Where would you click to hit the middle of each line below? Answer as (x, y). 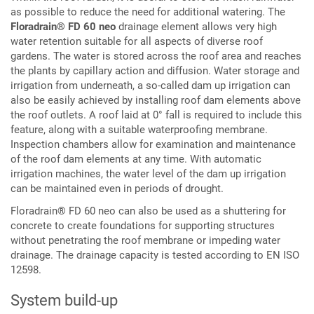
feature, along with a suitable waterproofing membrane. (139, 130)
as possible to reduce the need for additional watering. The (148, 12)
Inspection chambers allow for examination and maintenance (153, 144)
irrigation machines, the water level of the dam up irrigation (148, 174)
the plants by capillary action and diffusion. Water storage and (155, 71)
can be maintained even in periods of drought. (117, 189)
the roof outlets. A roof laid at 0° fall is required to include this (156, 115)
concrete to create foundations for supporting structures (143, 225)
